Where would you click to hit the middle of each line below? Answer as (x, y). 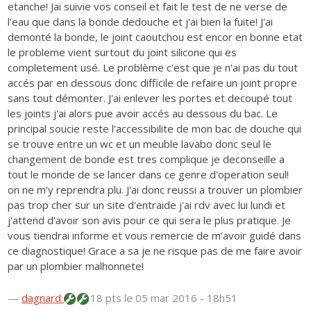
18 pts (106, 298)
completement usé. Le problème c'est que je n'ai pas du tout (153, 67)
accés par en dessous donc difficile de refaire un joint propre (153, 82)
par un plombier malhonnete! (76, 266)
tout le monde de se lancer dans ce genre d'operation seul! (149, 174)
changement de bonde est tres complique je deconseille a (146, 159)
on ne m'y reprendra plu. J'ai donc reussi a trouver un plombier (155, 189)
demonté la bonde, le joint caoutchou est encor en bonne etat (155, 36)
